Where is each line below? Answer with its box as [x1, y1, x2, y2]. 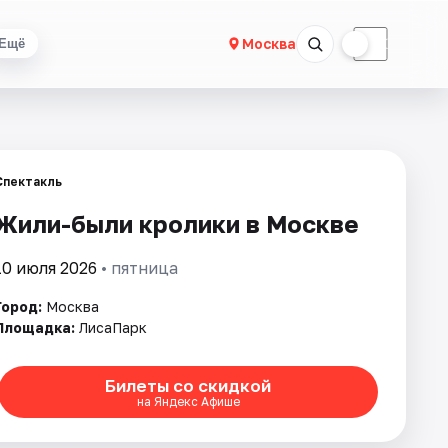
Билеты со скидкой [105, 374, 271, 396]
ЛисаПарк [79, 319, 147, 336]
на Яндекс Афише [136, 393, 240, 409]
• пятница [97, 258, 178, 278]
